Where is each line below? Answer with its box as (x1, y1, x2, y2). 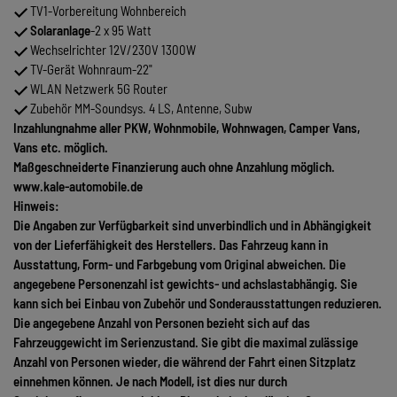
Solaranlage (30, 22, 90, 39)
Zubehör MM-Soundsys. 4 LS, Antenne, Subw (27, 100, 253, 117)
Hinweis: (13, 198, 59, 214)
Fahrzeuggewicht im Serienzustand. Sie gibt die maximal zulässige (13, 334, 358, 351)
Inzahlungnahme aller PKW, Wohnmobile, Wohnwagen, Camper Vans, (13, 120, 360, 136)
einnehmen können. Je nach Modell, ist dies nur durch (13, 373, 287, 390)
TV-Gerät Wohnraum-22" (27, 61, 152, 78)
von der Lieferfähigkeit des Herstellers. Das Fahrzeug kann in (13, 237, 328, 253)
